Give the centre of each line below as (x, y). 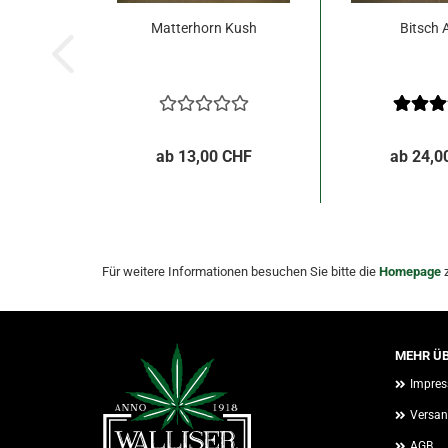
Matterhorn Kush (203, 28)
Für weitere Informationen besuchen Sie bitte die (240, 271)
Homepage (410, 271)
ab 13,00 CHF (203, 156)
